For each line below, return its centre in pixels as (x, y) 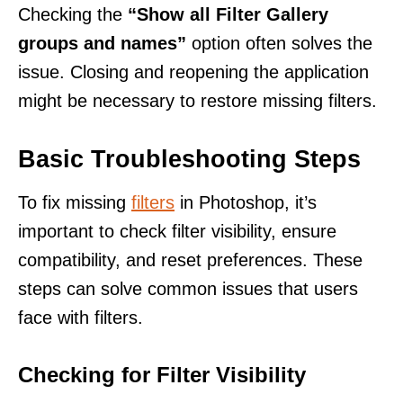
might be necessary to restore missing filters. (197, 100)
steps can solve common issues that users (188, 288)
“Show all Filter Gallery (228, 14)
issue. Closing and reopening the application (193, 72)
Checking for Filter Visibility (162, 374)
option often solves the (279, 43)
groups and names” (102, 43)
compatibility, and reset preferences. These (190, 260)
